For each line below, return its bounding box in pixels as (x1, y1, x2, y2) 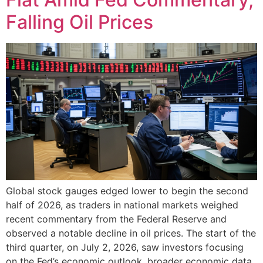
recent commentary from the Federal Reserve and (6, 213, 227, 225)
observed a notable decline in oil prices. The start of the (6, 227, 256, 239)
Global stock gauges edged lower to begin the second (6, 184, 248, 197)
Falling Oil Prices (6, 11, 153, 34)
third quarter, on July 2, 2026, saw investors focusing (6, 241, 244, 253)
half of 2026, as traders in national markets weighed (6, 198, 238, 211)
